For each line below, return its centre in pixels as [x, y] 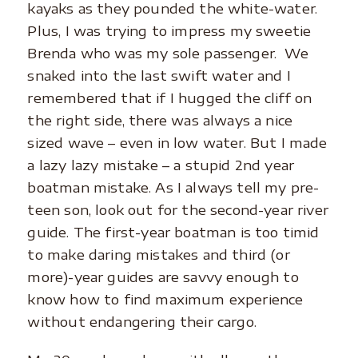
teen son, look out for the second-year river [178, 210]
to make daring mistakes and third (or [159, 255]
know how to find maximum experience [165, 299]
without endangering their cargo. [142, 322]
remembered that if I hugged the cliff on [170, 98]
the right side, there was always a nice [160, 120]
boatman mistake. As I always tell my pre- [173, 187]
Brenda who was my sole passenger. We [168, 53]
